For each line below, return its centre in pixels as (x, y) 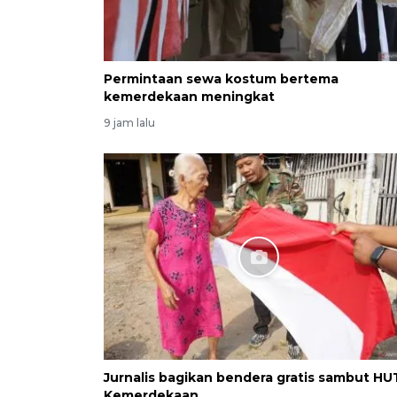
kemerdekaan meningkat (189, 97)
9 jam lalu (129, 123)
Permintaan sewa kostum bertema (221, 79)
